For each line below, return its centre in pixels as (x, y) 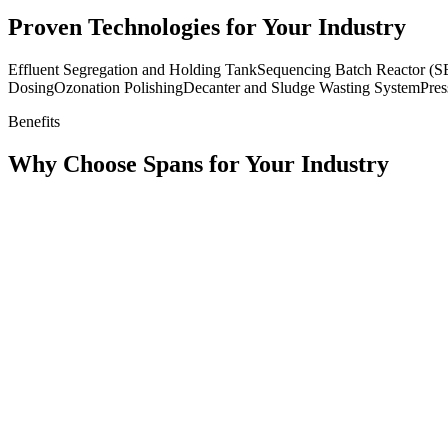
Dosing (31, 87)
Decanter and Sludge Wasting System (301, 87)
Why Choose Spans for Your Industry (198, 163)
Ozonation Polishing (118, 87)
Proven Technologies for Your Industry (207, 26)
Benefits (34, 121)
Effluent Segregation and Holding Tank (132, 69)
